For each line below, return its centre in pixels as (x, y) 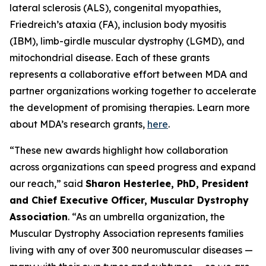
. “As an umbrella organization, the (146, 217)
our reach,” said (47, 183)
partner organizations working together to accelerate (133, 91)
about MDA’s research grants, (78, 124)
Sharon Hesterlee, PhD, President (167, 183)
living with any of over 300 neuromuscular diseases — (131, 250)
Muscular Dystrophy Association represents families (126, 233)
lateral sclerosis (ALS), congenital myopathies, (115, 8)
